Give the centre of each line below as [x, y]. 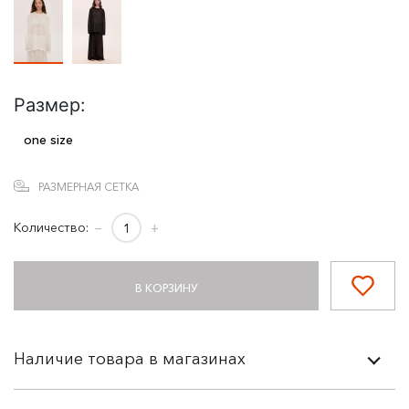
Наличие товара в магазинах [130, 359]
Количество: [51, 227]
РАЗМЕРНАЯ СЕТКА [89, 187]
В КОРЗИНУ [166, 288]
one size [48, 140]
